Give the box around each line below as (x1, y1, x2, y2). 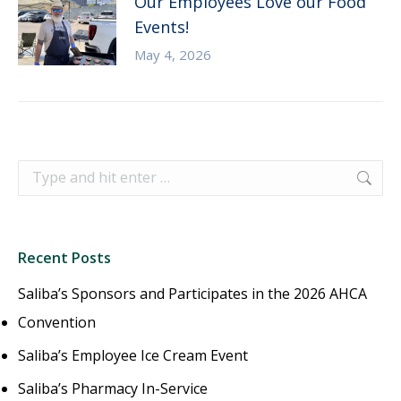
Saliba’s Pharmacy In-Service (18, 378, 208, 398)
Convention (18, 311, 96, 332)
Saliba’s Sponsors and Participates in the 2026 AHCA (18, 283, 367, 303)
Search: (17, 160, 65, 181)
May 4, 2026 (134, 45, 211, 64)
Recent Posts (18, 247, 111, 268)
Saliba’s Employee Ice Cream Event (18, 345, 248, 365)
